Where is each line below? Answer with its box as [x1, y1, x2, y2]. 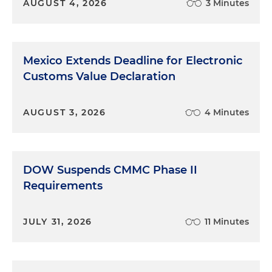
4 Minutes [205, 106, 249, 118]
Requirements [23, 178, 103, 192]
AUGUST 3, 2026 [23, 106, 106, 118]
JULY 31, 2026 [23, 216, 93, 227]
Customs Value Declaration [23, 69, 175, 83]
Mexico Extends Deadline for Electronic [23, 53, 242, 67]
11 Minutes [205, 216, 249, 227]
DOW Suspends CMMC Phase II [23, 163, 197, 177]
